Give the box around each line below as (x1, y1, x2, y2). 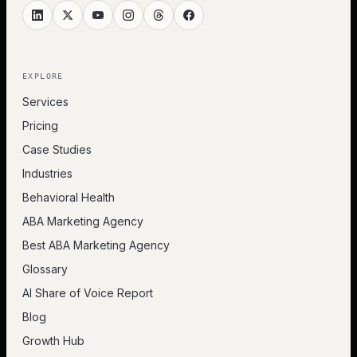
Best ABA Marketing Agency (22, 237, 170, 252)
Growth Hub (22, 333, 84, 347)
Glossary (22, 261, 68, 276)
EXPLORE (22, 71, 64, 80)
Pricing (22, 118, 58, 132)
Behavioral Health (22, 190, 115, 204)
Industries (22, 166, 73, 180)
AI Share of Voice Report (22, 285, 153, 300)
